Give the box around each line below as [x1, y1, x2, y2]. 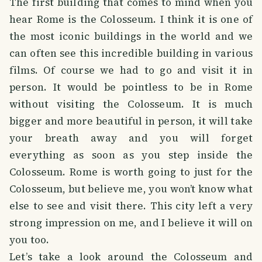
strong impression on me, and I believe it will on [9, 216, 253, 230]
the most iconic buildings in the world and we [9, 29, 253, 43]
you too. [9, 233, 50, 247]
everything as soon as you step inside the [9, 148, 253, 162]
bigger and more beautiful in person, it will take [9, 114, 253, 128]
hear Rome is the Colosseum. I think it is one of [9, 12, 253, 26]
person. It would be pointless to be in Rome [9, 80, 253, 94]
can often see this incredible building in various [9, 46, 253, 60]
